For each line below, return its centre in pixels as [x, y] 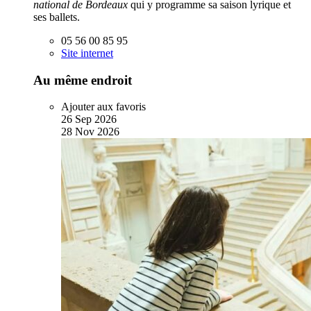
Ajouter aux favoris [103, 107]
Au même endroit [83, 80]
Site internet [87, 53]
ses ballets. [57, 17]
